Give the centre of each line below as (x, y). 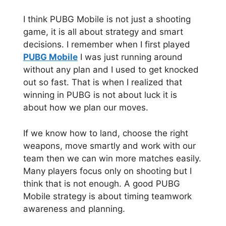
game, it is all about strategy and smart (103, 32)
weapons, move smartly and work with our (109, 146)
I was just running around (130, 57)
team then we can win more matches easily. (112, 158)
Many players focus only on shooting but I (107, 171)
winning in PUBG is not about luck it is (100, 95)
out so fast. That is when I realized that (103, 82)
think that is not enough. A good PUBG (102, 183)
